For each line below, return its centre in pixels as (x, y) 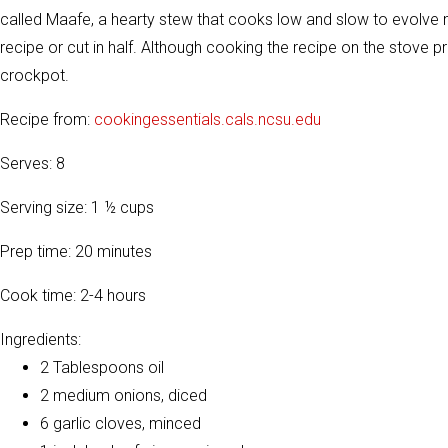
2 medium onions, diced (123, 395)
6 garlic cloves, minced (120, 423)
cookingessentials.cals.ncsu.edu (207, 119)
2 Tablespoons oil (102, 367)
